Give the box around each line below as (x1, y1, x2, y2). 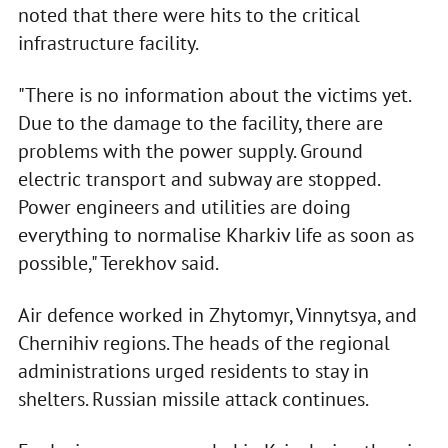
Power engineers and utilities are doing (17, 194, 351, 221)
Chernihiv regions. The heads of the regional (17, 330, 390, 357)
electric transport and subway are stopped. (17, 166, 379, 193)
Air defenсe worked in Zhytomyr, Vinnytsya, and (17, 302, 417, 329)
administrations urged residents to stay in (17, 358, 369, 385)
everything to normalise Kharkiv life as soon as (17, 222, 414, 249)
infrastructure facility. (17, 30, 199, 57)
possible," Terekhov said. (17, 250, 219, 277)
